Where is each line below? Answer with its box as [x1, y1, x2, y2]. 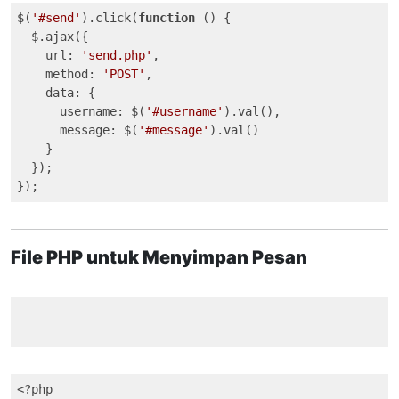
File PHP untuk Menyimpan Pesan [11, 247, 307, 268]
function [138, 11, 195, 25]
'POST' [102, 67, 145, 81]
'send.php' [81, 48, 152, 62]
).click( [81, 11, 138, 25]
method [45, 67, 88, 81]
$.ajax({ [17, 29, 88, 44]
